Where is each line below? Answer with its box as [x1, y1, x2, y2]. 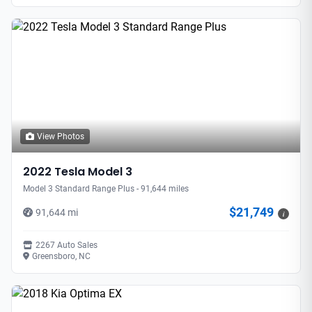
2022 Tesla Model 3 [23, 163, 132, 180]
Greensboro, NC [32, 251, 91, 261]
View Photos [37, 131, 84, 141]
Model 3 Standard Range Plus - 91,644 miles [23, 183, 189, 194]
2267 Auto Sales [36, 240, 97, 250]
